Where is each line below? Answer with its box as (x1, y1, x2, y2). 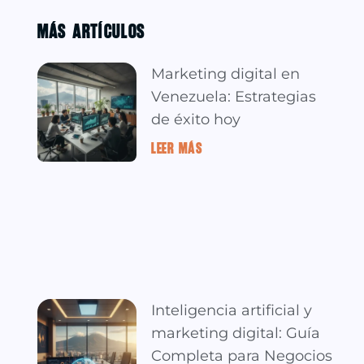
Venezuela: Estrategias (151, 87, 317, 106)
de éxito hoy (151, 110, 241, 128)
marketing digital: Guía (151, 323, 321, 342)
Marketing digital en (151, 64, 301, 83)
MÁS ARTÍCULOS (37, 19, 146, 41)
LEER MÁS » (151, 138, 210, 155)
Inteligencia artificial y (151, 301, 313, 319)
